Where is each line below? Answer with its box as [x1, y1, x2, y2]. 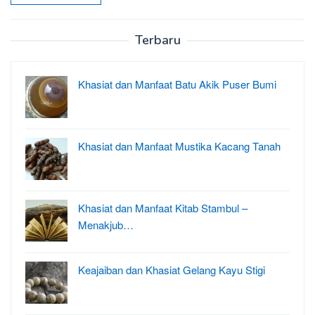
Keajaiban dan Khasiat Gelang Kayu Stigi [78, 262, 265, 277]
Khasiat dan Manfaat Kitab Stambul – [78, 200, 247, 215]
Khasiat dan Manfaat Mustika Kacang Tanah [78, 138, 281, 153]
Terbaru [134, 31, 181, 49]
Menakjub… [78, 217, 134, 232]
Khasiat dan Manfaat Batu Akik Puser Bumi [78, 76, 276, 91]
